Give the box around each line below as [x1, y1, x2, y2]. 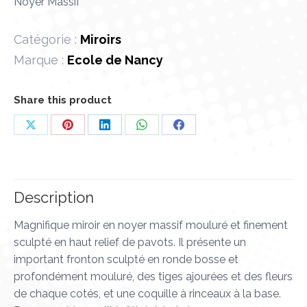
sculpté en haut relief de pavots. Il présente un [14, 236, 246, 249]
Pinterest [66, 168, 112, 182]
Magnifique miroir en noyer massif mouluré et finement [14, 219, 288, 232]
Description [14, 188, 94, 207]
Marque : [14, 53, 67, 68]
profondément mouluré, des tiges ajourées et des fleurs [14, 270, 293, 284]
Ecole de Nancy [67, 53, 163, 68]
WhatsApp [140, 168, 196, 182]
